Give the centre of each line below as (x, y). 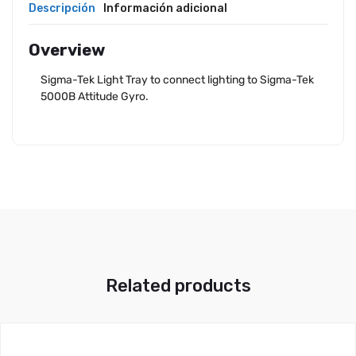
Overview (67, 50)
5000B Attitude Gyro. (95, 97)
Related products (178, 286)
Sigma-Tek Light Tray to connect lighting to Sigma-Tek (177, 80)
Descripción (62, 9)
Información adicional (165, 9)
